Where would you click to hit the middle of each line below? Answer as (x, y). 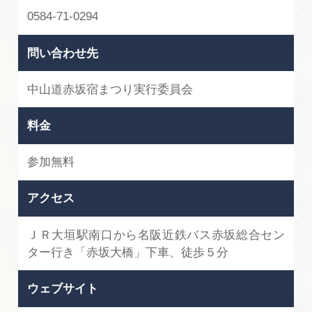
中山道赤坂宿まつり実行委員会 (110, 89)
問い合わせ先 (63, 53)
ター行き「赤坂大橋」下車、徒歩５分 (128, 252)
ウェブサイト (63, 288)
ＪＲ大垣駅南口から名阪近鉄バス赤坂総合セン (156, 235)
